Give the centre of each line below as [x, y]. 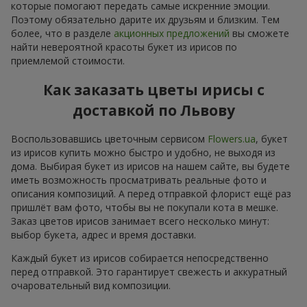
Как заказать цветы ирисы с [153, 90]
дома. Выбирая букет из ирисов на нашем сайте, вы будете [150, 167]
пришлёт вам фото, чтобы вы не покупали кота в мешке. [145, 208]
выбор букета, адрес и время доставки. [103, 235]
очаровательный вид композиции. [91, 286]
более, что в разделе [62, 33]
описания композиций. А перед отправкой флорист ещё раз [151, 194]
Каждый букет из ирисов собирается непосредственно [140, 258]
